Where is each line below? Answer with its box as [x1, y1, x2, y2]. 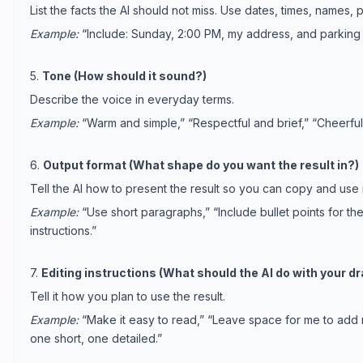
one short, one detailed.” [30, 331, 162, 345]
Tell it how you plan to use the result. [30, 288, 225, 303]
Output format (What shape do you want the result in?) [43, 157, 359, 172]
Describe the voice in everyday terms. [30, 92, 234, 106]
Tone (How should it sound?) [42, 68, 207, 83]
